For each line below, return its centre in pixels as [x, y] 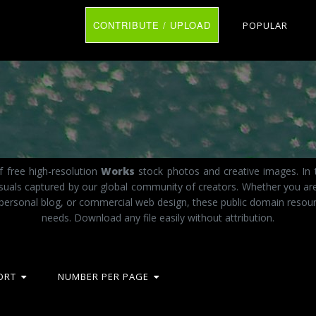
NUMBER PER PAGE [103, 276]
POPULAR [265, 25]
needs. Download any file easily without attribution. [158, 217]
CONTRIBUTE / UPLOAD [152, 25]
